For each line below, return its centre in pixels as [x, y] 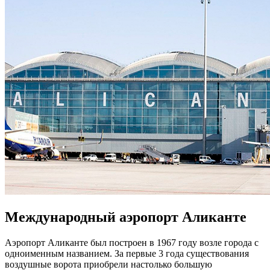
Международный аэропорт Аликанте [126, 217]
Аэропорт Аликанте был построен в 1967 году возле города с [132, 242]
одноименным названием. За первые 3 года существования [127, 253]
